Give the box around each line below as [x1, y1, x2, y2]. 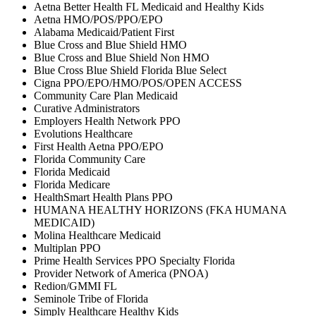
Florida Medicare [34, 178, 110, 190]
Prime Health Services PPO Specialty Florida [34, 254, 235, 267]
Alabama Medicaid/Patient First [34, 25, 174, 38]
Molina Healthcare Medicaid [34, 229, 161, 241]
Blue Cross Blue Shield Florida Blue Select [34, 63, 226, 76]
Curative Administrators [34, 102, 140, 114]
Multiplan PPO [34, 241, 101, 254]
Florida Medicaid [34, 165, 110, 178]
